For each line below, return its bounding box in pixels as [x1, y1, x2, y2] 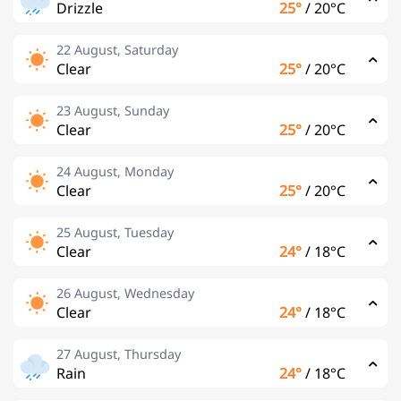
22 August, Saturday [56, 41, 178, 58]
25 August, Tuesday [56, 224, 174, 241]
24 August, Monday [56, 163, 174, 180]
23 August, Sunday [56, 102, 169, 119]
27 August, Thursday [56, 346, 181, 363]
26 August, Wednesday [56, 285, 194, 302]
